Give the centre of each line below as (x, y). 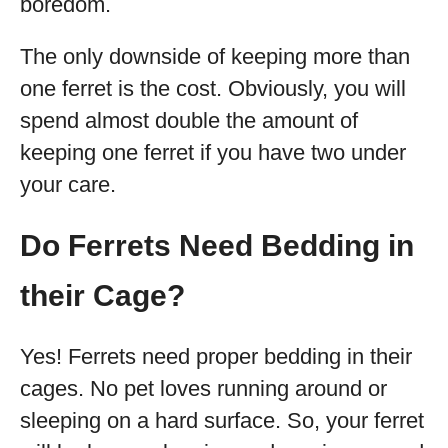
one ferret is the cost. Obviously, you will (213, 88)
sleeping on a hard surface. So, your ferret (222, 420)
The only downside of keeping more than (215, 56)
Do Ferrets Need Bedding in (217, 245)
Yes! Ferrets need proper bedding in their (216, 356)
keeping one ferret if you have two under (213, 152)
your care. (68, 184)
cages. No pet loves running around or (203, 388)
